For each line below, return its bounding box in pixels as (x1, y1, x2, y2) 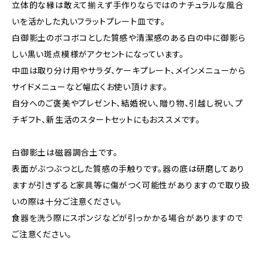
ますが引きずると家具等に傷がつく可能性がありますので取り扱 (12, 180, 250, 190)
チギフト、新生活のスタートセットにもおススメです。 (12, 115, 209, 125)
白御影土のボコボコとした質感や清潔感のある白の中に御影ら (12, 33, 246, 43)
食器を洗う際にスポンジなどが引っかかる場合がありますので (12, 213, 243, 223)
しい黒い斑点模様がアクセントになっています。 (12, 49, 184, 59)
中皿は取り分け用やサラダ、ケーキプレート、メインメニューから (12, 65, 246, 75)
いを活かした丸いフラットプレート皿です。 (12, 16, 166, 26)
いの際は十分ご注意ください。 (12, 196, 123, 206)
